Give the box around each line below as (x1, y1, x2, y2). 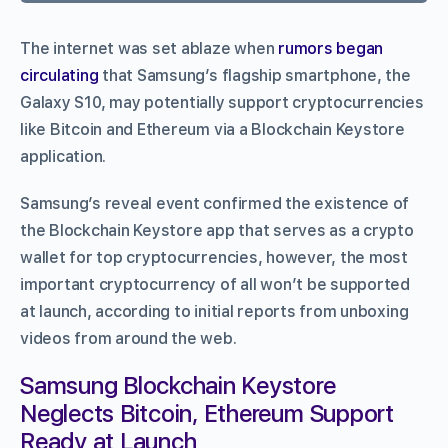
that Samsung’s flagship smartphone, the (98, 65, 411, 85)
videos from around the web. (20, 328, 237, 348)
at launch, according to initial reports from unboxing (20, 301, 409, 321)
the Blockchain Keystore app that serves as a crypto (20, 220, 414, 240)
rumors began (278, 38, 384, 58)
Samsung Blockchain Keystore (20, 370, 336, 400)
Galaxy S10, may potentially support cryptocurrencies (20, 92, 424, 112)
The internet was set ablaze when (20, 38, 279, 58)
